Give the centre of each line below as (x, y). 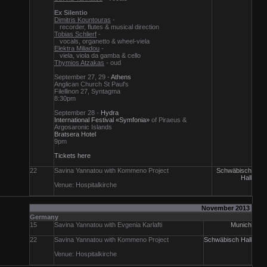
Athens (121, 77)
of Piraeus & (168, 120)
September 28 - (77, 113)
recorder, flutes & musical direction (107, 27)
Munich (241, 225)
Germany (44, 217)
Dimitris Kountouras (83, 20)
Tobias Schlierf (75, 34)
